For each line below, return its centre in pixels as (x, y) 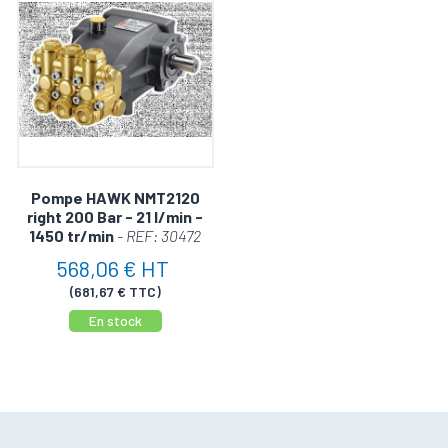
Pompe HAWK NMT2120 (115, 197)
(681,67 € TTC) (115, 291)
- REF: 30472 (159, 235)
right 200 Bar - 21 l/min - (115, 216)
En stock (115, 321)
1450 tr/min (72, 235)
